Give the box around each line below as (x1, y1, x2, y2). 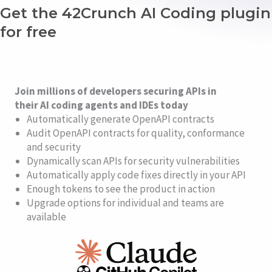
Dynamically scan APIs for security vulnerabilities (27, 154, 240, 168)
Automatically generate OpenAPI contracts (27, 112, 214, 126)
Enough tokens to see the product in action (27, 182, 215, 195)
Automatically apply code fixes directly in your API (27, 168, 246, 182)
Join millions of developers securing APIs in (15, 84, 217, 98)
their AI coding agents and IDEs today (15, 98, 188, 112)
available (27, 209, 66, 223)
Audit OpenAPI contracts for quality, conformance (27, 126, 245, 140)
